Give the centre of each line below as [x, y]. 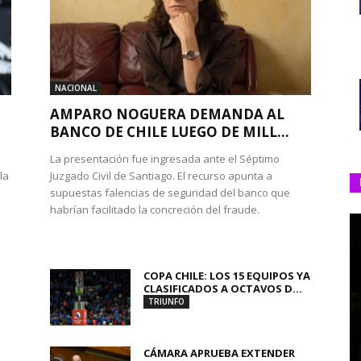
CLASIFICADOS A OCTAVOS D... [223, 288]
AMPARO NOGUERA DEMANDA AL [167, 114]
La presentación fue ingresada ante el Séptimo [165, 159]
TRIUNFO [166, 301]
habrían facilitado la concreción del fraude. [155, 210]
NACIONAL [76, 88]
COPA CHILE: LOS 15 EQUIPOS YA [227, 276]
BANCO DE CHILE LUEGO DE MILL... [170, 132]
